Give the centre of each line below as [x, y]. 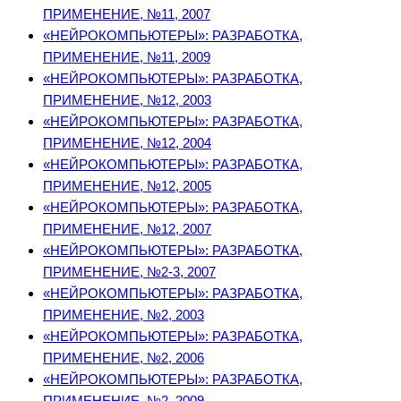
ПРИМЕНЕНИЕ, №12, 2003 [127, 100]
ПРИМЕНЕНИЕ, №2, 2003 [124, 315]
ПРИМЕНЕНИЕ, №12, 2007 [127, 229]
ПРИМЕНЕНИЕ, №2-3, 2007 [129, 272]
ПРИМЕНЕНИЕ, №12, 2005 [127, 186]
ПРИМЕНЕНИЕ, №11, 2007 [127, 14]
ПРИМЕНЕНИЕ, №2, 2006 [124, 358]
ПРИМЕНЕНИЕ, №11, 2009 [127, 57]
